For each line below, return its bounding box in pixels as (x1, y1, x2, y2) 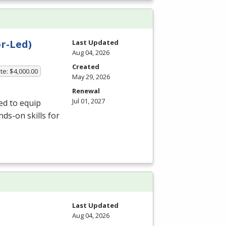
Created (72, 62, 99, 71)
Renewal (72, 86, 100, 95)
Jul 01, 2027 (72, 96, 105, 105)
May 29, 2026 (72, 72, 110, 81)
